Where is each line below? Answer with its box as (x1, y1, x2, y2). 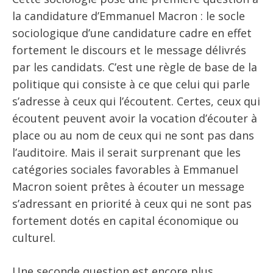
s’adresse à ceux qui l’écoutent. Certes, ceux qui (12, 94, 260, 109)
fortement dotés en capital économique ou (12, 213, 239, 229)
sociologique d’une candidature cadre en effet (12, 26, 252, 41)
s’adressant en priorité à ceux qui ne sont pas (12, 196, 252, 211)
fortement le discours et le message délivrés (12, 43, 246, 58)
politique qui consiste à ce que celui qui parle (12, 77, 250, 92)
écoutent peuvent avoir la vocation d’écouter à (12, 111, 257, 126)
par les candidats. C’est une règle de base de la (12, 60, 257, 75)
